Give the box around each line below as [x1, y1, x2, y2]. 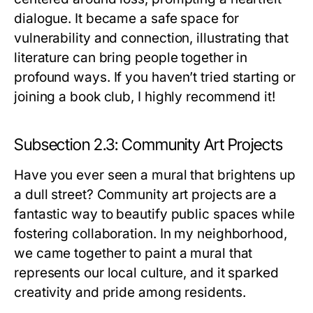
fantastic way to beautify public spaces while [14, 206, 295, 222]
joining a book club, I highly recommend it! [14, 89, 275, 105]
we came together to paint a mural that [14, 245, 253, 261]
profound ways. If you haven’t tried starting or [14, 69, 296, 85]
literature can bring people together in [14, 50, 248, 66]
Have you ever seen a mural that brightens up [14, 167, 296, 183]
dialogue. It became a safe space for [14, 10, 239, 27]
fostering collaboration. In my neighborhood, [14, 226, 287, 242]
